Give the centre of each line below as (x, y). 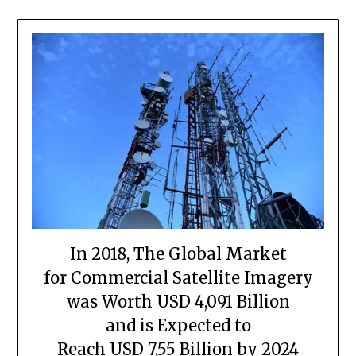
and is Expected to (178, 325)
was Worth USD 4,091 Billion (178, 301)
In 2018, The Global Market (178, 253)
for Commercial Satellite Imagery (178, 277)
